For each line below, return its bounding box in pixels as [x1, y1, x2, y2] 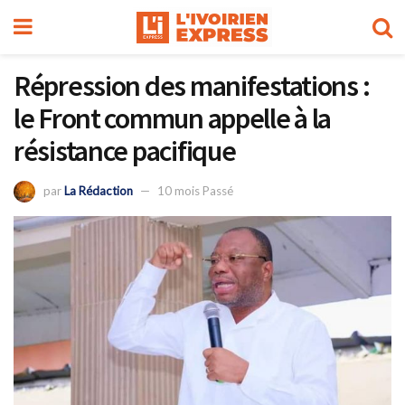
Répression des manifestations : [14, 68, 370, 104]
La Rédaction [64, 183, 133, 198]
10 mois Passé [157, 183, 233, 198]
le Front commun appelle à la [14, 100, 332, 137]
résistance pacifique [14, 133, 236, 169]
